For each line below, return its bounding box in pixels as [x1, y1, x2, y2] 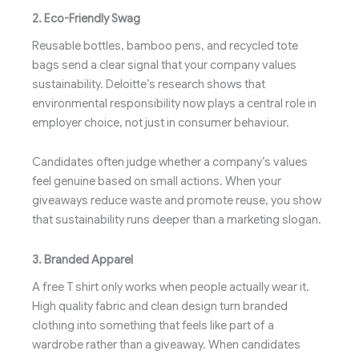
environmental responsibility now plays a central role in [32, 95, 317, 111]
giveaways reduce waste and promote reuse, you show [32, 193, 321, 208]
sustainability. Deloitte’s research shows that [32, 76, 265, 91]
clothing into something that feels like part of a [32, 318, 274, 333]
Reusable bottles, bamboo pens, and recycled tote [32, 38, 298, 53]
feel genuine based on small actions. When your [32, 174, 281, 189]
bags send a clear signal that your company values [32, 57, 296, 72]
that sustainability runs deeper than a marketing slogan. [32, 212, 321, 228]
